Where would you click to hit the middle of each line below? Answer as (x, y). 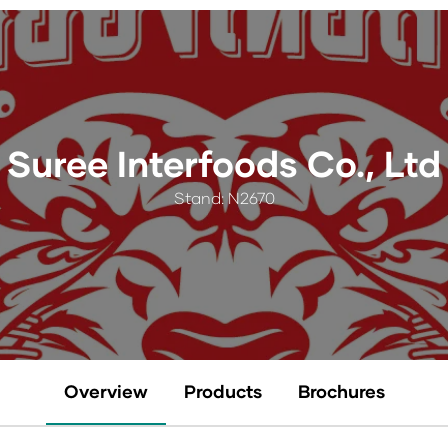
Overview (105, 391)
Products (222, 391)
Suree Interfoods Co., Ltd (224, 163)
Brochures (341, 391)
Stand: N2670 (224, 197)
